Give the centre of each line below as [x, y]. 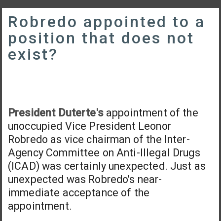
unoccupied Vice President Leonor [90, 126]
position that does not [101, 38]
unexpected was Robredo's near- [85, 179]
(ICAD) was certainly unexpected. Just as [107, 166]
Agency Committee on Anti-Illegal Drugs [104, 152]
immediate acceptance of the [79, 192]
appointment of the [151, 112]
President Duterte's [56, 112]
